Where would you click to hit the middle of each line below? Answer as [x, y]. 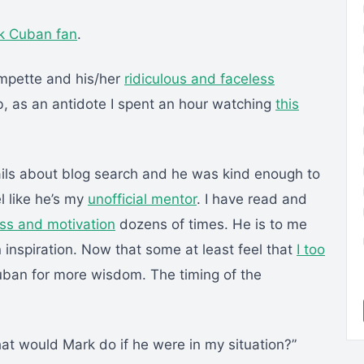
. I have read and [252, 199]
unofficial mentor [142, 199]
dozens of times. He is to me [211, 225]
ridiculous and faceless [199, 79]
